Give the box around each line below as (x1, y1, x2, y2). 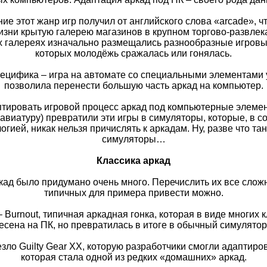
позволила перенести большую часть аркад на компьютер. (4, 80, 263, 91)
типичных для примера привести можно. (44, 187, 223, 198)
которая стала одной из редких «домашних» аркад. (20, 252, 247, 262)
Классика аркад (97, 155, 170, 166)
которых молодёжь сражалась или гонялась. (35, 48, 232, 58)
